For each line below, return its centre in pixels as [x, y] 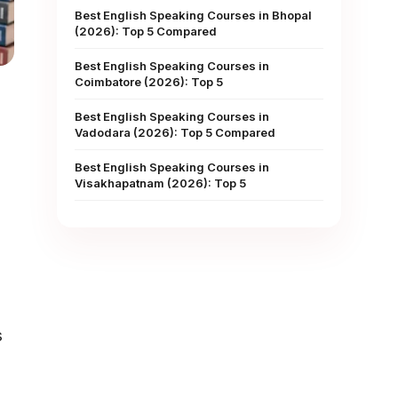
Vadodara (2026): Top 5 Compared [175, 132]
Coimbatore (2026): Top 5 [149, 82]
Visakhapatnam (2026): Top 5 [160, 183]
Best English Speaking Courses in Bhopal [193, 15]
